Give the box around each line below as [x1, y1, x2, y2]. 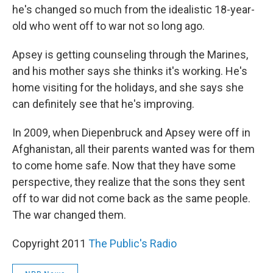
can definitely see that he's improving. [12, 97, 194, 111]
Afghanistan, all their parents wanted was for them [12, 143, 255, 156]
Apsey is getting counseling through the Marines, [12, 48, 248, 62]
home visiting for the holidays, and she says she [12, 81, 244, 94]
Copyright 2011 [12, 237, 88, 250]
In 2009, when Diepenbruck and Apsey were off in [12, 126, 250, 140]
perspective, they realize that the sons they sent [12, 175, 245, 189]
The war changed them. [12, 208, 126, 222]
